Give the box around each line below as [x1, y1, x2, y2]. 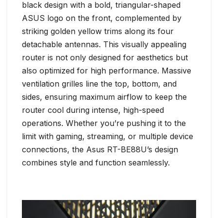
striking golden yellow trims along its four [22, 26, 174, 36]
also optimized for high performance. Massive [22, 66, 191, 76]
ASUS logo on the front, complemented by [22, 13, 182, 23]
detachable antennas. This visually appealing [22, 39, 186, 50]
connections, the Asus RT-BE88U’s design [22, 145, 178, 155]
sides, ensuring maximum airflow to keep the [22, 92, 187, 102]
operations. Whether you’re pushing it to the [22, 118, 186, 128]
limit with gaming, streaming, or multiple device [22, 131, 193, 142]
